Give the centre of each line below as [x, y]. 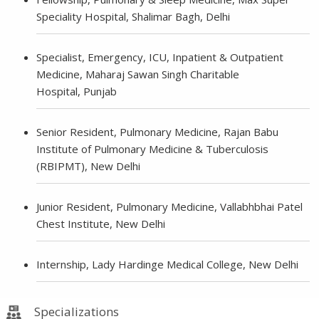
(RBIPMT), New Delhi [89, 166]
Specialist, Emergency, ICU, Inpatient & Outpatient [160, 57]
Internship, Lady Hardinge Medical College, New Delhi [168, 264]
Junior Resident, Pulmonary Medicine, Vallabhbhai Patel [170, 206]
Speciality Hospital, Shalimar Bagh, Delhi [134, 16]
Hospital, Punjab [77, 91]
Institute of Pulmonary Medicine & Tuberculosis [153, 148]
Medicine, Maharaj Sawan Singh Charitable [138, 74]
